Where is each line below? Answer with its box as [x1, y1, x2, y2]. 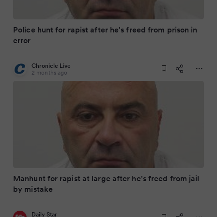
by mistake [13, 184, 53, 194]
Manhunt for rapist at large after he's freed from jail [13, 173, 200, 183]
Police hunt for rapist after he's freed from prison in [13, 25, 198, 34]
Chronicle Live [31, 62, 71, 69]
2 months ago [31, 69, 68, 76]
